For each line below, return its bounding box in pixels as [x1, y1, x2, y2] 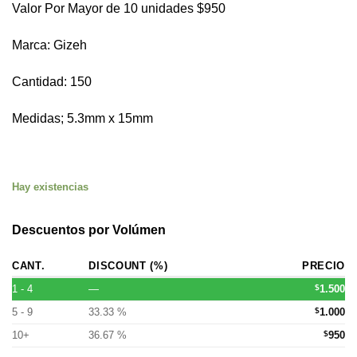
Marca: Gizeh [12, 38, 87, 53]
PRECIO [302, 260, 345, 273]
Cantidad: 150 [12, 74, 92, 88]
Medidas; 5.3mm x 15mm [12, 111, 153, 125]
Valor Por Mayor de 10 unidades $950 [12, 2, 226, 16]
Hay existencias [12, 181, 88, 194]
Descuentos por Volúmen [12, 223, 166, 237]
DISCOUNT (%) [88, 260, 168, 273]
